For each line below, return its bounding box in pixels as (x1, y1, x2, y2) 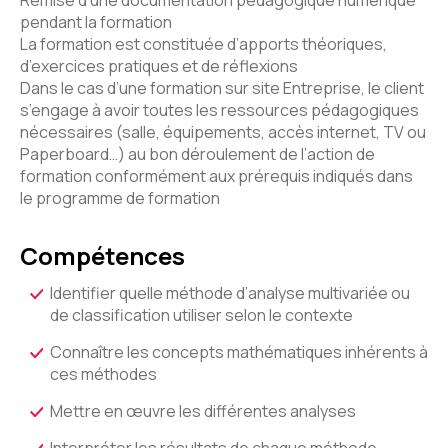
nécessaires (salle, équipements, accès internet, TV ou (20, 121, 426, 143)
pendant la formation (20, 11, 172, 33)
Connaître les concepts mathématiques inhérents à (50, 341, 428, 363)
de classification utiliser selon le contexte (50, 304, 353, 326)
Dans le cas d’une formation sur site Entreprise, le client (20, 77, 424, 99)
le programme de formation (20, 187, 220, 209)
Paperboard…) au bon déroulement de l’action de (20, 143, 375, 165)
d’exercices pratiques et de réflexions (20, 55, 298, 77)
